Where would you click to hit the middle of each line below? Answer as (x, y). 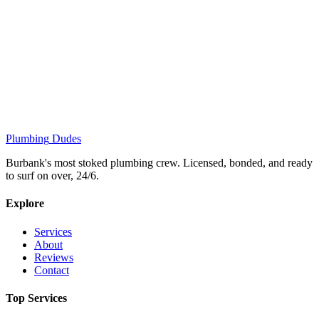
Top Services (36, 298)
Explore (25, 204)
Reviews (54, 257)
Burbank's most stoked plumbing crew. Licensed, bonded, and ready (159, 163)
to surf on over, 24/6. (52, 176)
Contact (52, 270)
